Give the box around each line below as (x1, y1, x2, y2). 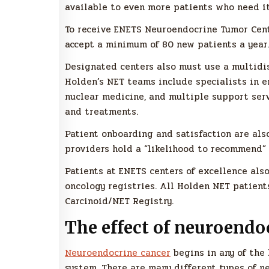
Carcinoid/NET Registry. (65, 193, 174, 208)
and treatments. (65, 104, 138, 119)
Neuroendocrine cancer (65, 246, 171, 261)
